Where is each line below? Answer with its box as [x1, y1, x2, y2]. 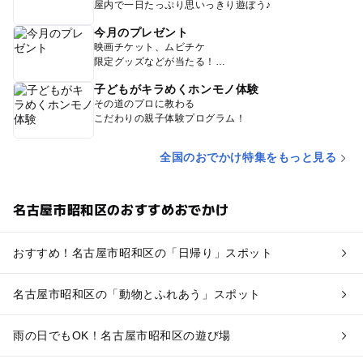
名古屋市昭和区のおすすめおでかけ [12, 199, 229, 220]
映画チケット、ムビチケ [93, 41, 206, 53]
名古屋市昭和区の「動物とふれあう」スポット [12, 288, 261, 301]
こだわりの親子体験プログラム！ [93, 113, 246, 125]
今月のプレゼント [93, 26, 189, 40]
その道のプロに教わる [93, 98, 195, 110]
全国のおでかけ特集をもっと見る [160, 151, 337, 164]
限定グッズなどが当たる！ [93, 56, 216, 68]
